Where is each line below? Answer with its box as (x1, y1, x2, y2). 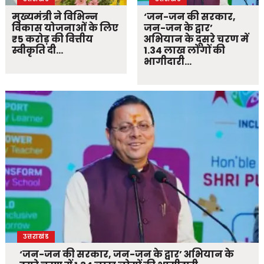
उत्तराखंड (22, 232, 49, 241)
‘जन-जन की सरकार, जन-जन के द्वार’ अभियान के (19, 247, 234, 262)
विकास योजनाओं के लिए (12, 21, 119, 35)
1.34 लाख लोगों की (144, 44, 226, 58)
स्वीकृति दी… (12, 44, 64, 58)
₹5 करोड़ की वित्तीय (12, 32, 94, 47)
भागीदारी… (144, 55, 192, 69)
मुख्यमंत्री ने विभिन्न (12, 10, 98, 24)
